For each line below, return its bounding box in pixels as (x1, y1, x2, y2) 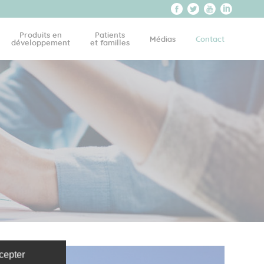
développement (11, 39, 70, 48)
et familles (90, 39, 130, 48)
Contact (196, 35, 225, 44)
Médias (150, 35, 176, 44)
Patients (95, 31, 125, 40)
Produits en (19, 31, 62, 40)
